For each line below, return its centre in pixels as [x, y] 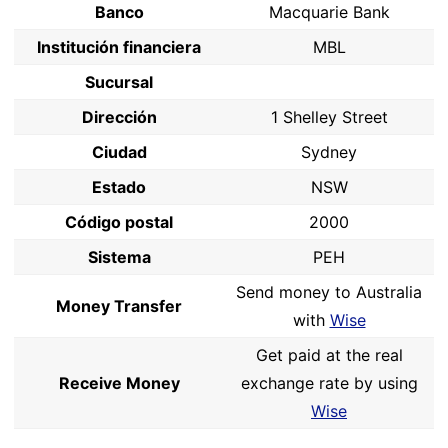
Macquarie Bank [329, 12]
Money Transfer [119, 306]
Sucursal [119, 82]
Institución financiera [119, 47]
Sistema [119, 257]
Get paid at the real [329, 355]
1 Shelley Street [329, 117]
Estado [119, 187]
